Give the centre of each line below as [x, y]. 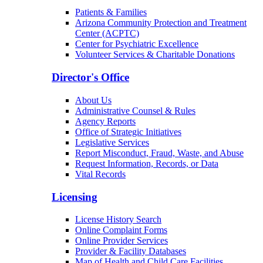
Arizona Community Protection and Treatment [161, 23]
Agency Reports [105, 121]
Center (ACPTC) [107, 33]
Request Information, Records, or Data [147, 163]
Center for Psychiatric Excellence [137, 44]
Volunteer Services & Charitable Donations [155, 55]
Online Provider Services [122, 241]
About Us [93, 100]
